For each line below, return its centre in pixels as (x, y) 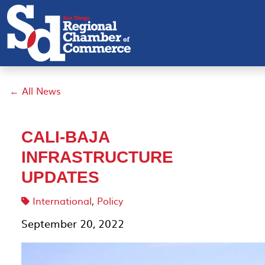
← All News (35, 91)
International (62, 201)
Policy (110, 201)
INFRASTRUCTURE (97, 157)
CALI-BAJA (65, 137)
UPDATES (60, 177)
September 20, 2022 (73, 223)
